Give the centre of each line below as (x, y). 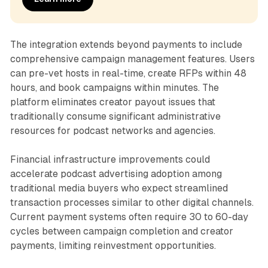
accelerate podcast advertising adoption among (116, 173)
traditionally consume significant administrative (115, 116)
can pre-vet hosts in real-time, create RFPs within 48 (128, 73)
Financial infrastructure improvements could (110, 159)
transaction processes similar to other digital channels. (132, 202)
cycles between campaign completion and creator (121, 231)
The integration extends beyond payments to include (126, 44)
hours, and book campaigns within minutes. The (114, 87)
